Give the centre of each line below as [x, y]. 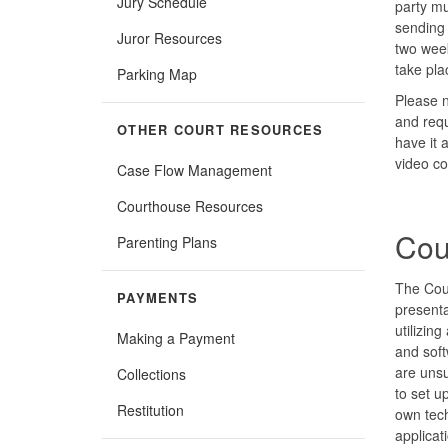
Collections [151, 373]
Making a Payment [176, 337]
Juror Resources [169, 37]
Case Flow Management [194, 169]
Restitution [150, 409]
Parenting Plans [167, 241]
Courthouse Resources [190, 205]
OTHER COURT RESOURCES [220, 129]
